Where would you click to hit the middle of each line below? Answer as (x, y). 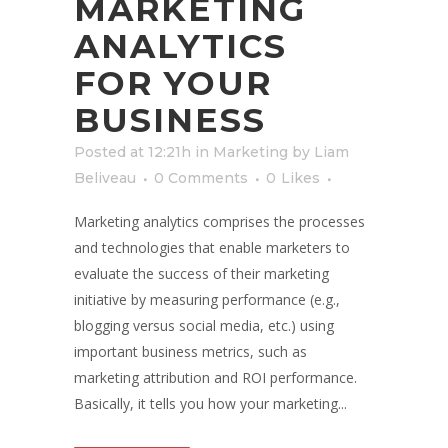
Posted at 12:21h (132, 151)
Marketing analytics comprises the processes (219, 221)
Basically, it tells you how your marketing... (210, 403)
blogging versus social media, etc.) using (204, 325)
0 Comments (201, 177)
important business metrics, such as (190, 351)
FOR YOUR (173, 82)
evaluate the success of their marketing (201, 273)
